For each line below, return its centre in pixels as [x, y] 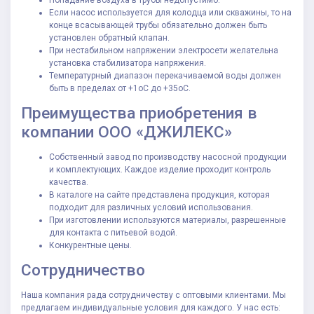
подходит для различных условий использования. [151, 208]
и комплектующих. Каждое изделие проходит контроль [160, 170]
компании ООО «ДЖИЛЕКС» [127, 132]
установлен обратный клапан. [109, 38]
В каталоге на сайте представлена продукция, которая [159, 195]
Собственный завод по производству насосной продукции [168, 157]
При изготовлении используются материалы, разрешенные [168, 220]
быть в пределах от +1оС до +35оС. [120, 89]
